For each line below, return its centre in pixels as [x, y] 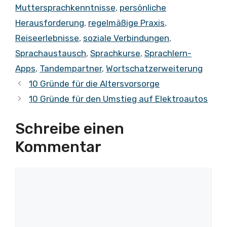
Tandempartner [71, 69]
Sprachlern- [168, 53]
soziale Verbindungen [126, 38]
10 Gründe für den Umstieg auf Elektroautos [119, 99]
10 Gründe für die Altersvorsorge [94, 84]
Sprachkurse [115, 53]
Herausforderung [50, 23]
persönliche [143, 8]
